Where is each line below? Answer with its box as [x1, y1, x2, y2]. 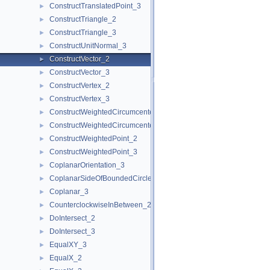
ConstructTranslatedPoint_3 [49, 2, 141, 10]
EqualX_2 [49, 254, 82, 262]
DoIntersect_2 [49, 214, 95, 222]
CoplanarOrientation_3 [49, 161, 125, 169]
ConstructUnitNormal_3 [49, 42, 127, 50]
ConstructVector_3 [49, 68, 110, 77]
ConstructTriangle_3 [49, 28, 116, 37]
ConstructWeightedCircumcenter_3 [49, 121, 165, 130]
